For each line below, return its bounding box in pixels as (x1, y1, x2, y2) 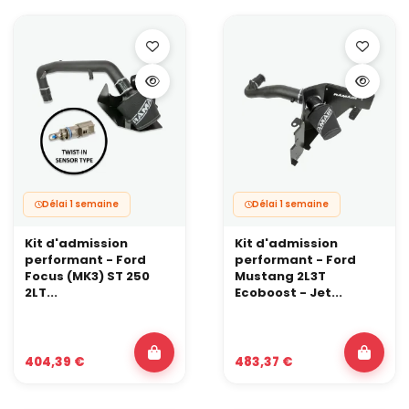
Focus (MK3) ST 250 (25, 267, 150, 286)
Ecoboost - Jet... (235, 284, 342, 302)
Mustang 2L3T (235, 267, 326, 286)
